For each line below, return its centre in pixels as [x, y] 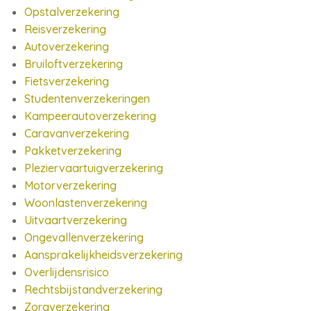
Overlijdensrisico [67, 272]
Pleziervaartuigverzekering [94, 168]
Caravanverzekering [77, 133]
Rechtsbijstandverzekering [93, 289]
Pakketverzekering [73, 151]
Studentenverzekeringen [87, 99]
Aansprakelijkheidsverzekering [103, 255]
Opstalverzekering [72, 12]
